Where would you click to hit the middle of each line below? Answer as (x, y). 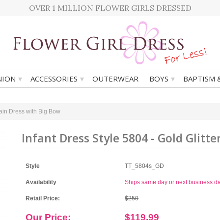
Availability (41, 182)
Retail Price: (43, 198)
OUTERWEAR (115, 79)
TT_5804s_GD (144, 166)
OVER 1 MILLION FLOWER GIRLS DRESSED (110, 8)
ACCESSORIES (54, 79)
